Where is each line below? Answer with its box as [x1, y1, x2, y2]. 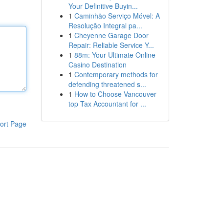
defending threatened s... [68, 79, 146, 89]
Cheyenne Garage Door [74, 30, 149, 40]
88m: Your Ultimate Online [74, 50, 155, 60]
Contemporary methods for [74, 69, 158, 79]
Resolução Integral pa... [68, 21, 142, 30]
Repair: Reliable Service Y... [68, 40, 154, 50]
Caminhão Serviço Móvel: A [74, 11, 160, 21]
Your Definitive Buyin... [68, 1, 138, 11]
